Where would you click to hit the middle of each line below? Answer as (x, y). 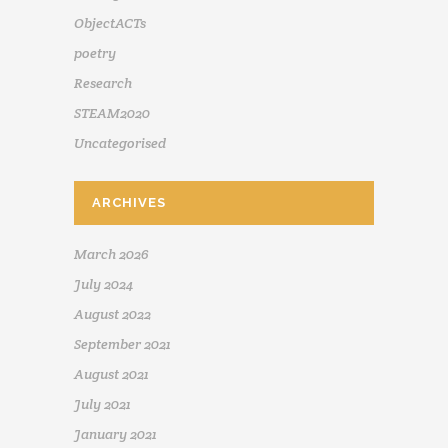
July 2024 (103, 284)
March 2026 (111, 254)
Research (103, 83)
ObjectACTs (110, 23)
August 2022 (112, 314)
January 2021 (115, 434)
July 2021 (102, 404)
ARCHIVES (129, 203)
